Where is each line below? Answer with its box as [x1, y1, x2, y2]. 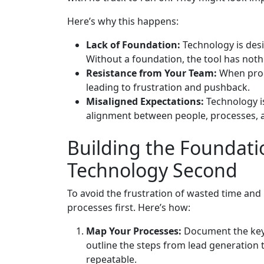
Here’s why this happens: [67, 15, 179, 28]
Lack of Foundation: [86, 38, 180, 52]
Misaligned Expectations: [86, 95, 204, 108]
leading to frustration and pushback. [86, 81, 250, 94]
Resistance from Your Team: [86, 67, 217, 80]
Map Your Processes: [86, 225, 181, 238]
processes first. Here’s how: [67, 201, 190, 214]
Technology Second [67, 157, 237, 183]
